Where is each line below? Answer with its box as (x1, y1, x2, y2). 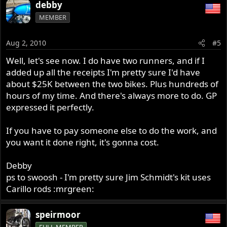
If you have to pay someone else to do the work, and (6, 125, 217, 137)
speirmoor (35, 209, 81, 221)
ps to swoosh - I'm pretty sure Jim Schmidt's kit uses (6, 171, 211, 183)
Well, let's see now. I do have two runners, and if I (6, 55, 205, 67)
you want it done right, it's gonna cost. (6, 136, 160, 148)
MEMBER (39, 12, 67, 22)
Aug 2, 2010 (6, 38, 47, 48)
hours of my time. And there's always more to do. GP (6, 90, 217, 102)
